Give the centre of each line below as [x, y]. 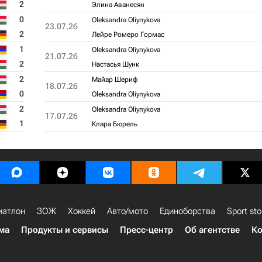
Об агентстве [212, 230]
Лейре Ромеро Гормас [128, 35]
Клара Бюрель [114, 124]
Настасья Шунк [115, 64]
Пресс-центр [146, 230]
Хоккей [82, 211]
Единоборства [187, 211]
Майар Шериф [114, 80]
